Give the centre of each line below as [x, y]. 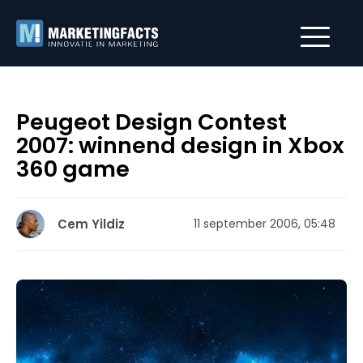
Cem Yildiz [91, 224]
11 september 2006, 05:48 [265, 224]
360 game [73, 169]
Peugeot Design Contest [152, 122]
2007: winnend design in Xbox [180, 145]
